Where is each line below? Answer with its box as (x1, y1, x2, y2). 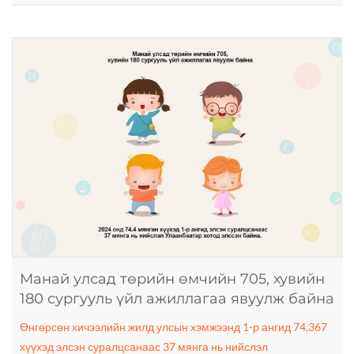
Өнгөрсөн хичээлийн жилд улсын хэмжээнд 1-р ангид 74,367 (20, 320, 327, 334)
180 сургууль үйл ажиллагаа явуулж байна (20, 290, 334, 308)
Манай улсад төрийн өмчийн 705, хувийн (20, 270, 325, 288)
